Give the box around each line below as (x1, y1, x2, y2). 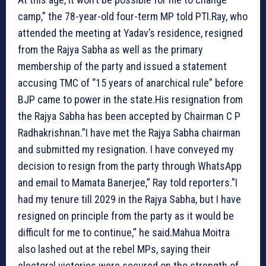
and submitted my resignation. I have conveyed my (18, 142, 234, 156)
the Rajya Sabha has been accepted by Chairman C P (18, 109, 240, 122)
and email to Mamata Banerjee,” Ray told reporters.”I (18, 176, 237, 189)
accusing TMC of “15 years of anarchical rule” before (18, 76, 243, 89)
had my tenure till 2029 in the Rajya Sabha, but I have (18, 192, 241, 205)
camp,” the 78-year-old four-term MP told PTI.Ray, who (18, 9, 248, 23)
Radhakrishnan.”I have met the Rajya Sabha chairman (18, 126, 240, 139)
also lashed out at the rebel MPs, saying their (18, 242, 211, 255)
